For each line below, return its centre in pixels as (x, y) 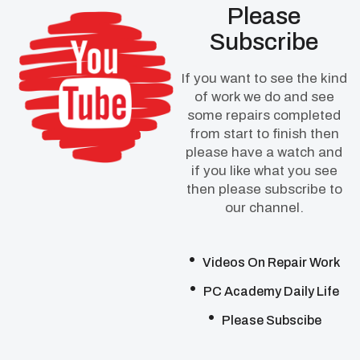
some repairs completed (264, 116)
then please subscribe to (264, 190)
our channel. (264, 208)
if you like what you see (264, 171)
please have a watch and (264, 153)
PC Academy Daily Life (271, 292)
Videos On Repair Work (271, 263)
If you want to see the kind (264, 79)
